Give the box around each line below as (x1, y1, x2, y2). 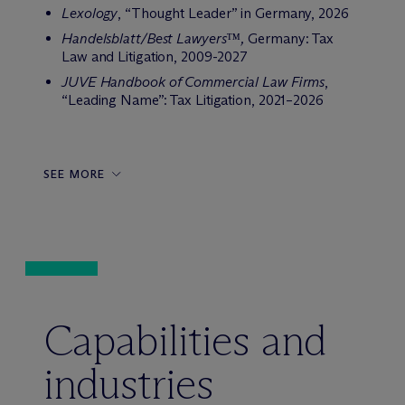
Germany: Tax (248, 30, 334, 47)
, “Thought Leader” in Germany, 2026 (118, 5, 349, 22)
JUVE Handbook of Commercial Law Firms (61, 73, 325, 90)
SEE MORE (43, 167, 106, 181)
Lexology (61, 5, 118, 22)
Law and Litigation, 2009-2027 (61, 48, 249, 65)
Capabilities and (43, 314, 326, 367)
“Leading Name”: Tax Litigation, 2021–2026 (61, 91, 324, 108)
